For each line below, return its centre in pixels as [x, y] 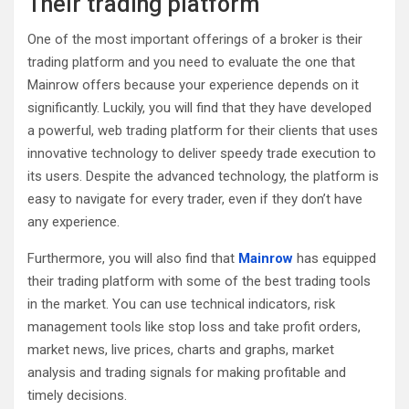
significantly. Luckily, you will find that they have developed [199, 108]
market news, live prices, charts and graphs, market [181, 350]
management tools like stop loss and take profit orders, [194, 327]
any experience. [73, 222]
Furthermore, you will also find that [133, 258]
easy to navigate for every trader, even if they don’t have [195, 199]
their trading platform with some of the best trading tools [199, 281]
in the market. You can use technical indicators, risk [181, 304]
